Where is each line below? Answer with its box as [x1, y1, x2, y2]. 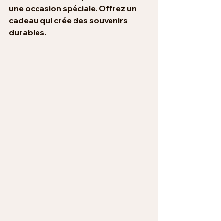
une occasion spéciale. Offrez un [9, 3, 138, 13]
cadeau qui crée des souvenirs [9, 15, 129, 25]
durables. [9, 27, 46, 37]
